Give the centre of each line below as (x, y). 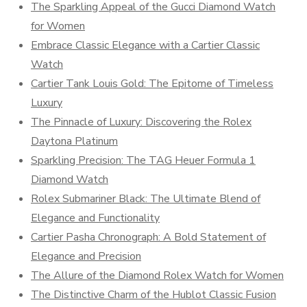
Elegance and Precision (86, 256)
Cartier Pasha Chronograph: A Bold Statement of (148, 237)
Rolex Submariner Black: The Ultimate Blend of (146, 199)
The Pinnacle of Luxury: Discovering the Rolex (141, 122)
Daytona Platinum (74, 141)
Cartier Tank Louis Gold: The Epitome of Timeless (152, 84)
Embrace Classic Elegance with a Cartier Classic (145, 45)
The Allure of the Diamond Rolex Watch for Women (157, 275)
